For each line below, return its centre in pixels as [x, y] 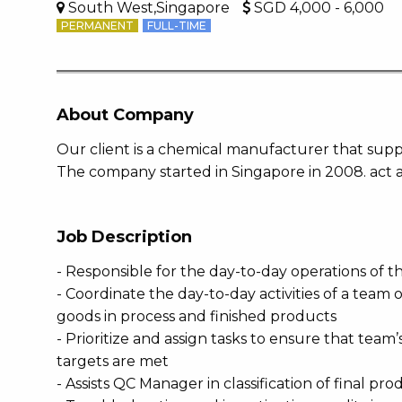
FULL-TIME [177, 26]
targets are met [113, 361]
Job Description [124, 237]
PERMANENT [97, 26]
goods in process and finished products [197, 316]
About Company [125, 115]
